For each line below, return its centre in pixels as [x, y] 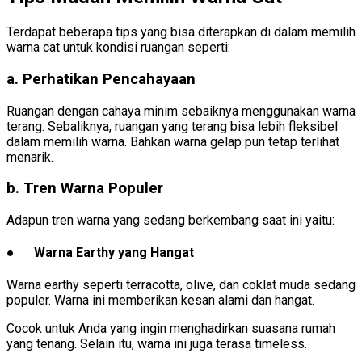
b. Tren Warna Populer [85, 189]
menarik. [30, 157]
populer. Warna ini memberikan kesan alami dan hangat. [160, 301]
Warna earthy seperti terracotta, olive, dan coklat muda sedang [181, 285]
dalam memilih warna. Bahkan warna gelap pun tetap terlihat [173, 141]
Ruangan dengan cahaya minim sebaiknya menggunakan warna [181, 111]
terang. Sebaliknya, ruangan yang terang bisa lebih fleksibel [172, 126]
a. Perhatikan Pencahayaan [101, 79]
